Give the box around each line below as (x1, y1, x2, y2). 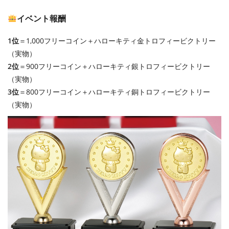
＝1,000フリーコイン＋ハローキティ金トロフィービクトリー (19, 36, 216, 46)
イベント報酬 (17, 13, 66, 25)
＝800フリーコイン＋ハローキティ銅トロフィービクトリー (19, 87, 210, 97)
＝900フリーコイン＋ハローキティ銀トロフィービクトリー (19, 61, 210, 72)
